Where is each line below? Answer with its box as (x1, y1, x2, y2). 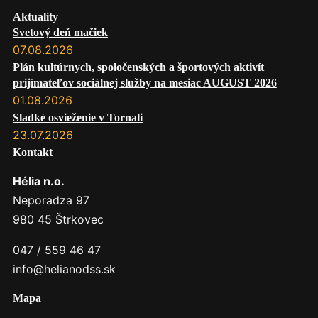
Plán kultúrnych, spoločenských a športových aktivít (12, 61, 264, 74)
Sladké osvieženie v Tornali (12, 111, 143, 124)
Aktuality (12, 11, 58, 23)
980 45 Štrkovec (12, 212, 104, 227)
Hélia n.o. (12, 174, 65, 189)
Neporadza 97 (12, 193, 89, 208)
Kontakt (12, 146, 53, 159)
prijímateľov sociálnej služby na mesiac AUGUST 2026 (12, 77, 277, 89)
